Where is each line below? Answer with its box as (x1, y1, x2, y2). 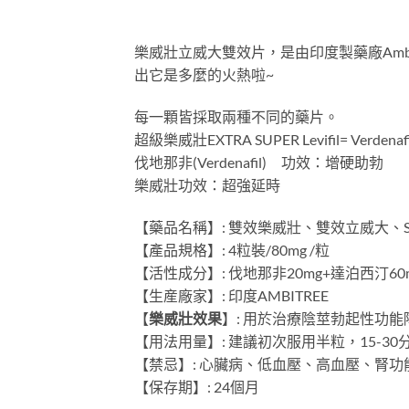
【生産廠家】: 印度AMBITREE (134, 287, 329, 305)
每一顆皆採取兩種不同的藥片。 (134, 108, 339, 126)
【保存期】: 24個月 (134, 378, 259, 396)
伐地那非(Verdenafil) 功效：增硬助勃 (134, 153, 383, 172)
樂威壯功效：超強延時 (134, 176, 280, 194)
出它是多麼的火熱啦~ (134, 66, 274, 84)
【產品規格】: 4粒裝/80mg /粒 (134, 241, 330, 259)
